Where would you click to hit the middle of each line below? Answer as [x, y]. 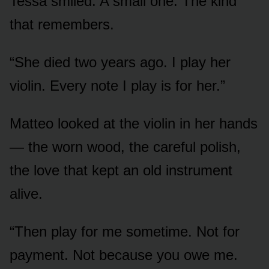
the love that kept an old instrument [121, 170]
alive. [26, 193]
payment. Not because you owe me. [124, 255]
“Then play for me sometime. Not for [125, 231]
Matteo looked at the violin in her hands [134, 123]
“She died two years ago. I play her [120, 62]
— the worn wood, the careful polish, [125, 147]
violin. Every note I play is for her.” [117, 85]
